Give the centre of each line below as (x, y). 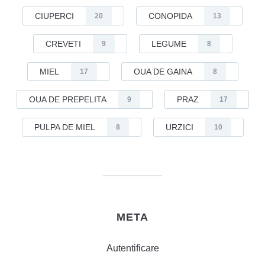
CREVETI (63, 44)
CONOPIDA (170, 16)
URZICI (179, 127)
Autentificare (132, 248)
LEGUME (169, 44)
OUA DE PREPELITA (67, 99)
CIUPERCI (54, 16)
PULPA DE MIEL (64, 127)
